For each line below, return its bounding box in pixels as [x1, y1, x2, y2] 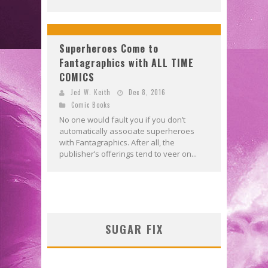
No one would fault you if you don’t [59, 114, 185, 125]
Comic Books [71, 99, 111, 109]
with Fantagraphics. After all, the [59, 136, 175, 148]
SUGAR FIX [105, 221, 163, 237]
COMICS [59, 69, 95, 84]
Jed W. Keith [71, 87, 111, 97]
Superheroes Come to [59, 41, 159, 56]
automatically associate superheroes [59, 125, 194, 136]
